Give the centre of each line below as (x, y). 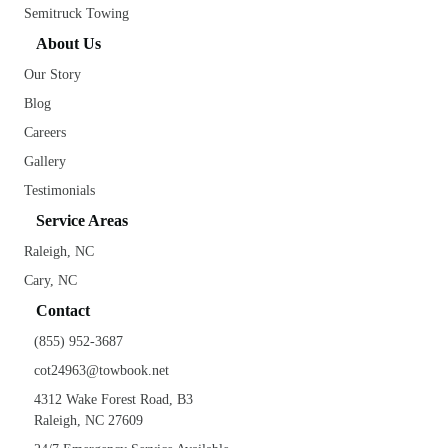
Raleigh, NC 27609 (88, 420)
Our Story (52, 74)
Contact (63, 310)
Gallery (45, 161)
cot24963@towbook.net (101, 370)
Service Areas (82, 220)
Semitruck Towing (76, 13)
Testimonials (59, 190)
